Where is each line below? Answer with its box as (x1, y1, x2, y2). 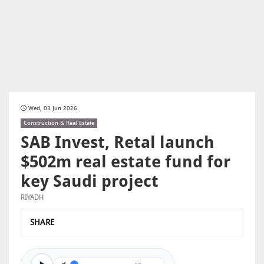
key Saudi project (21, 171, 159, 191)
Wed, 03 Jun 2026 (27, 105, 77, 111)
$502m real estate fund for (21, 152, 230, 171)
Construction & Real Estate (24, 120, 94, 126)
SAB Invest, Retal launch (21, 133, 214, 152)
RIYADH (21, 193, 44, 202)
